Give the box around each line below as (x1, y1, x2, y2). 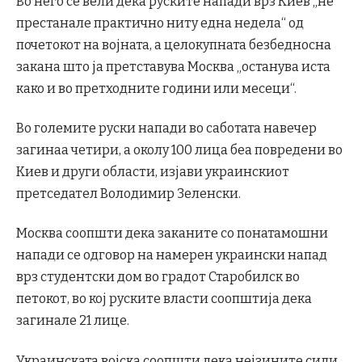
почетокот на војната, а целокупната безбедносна (16, 36, 331, 53)
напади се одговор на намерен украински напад (16, 247, 327, 263)
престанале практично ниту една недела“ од (16, 15, 304, 31)
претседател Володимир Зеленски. (16, 186, 241, 202)
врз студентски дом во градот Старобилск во (16, 269, 300, 285)
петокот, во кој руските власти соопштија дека (16, 291, 312, 307)
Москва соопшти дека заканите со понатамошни (16, 225, 328, 242)
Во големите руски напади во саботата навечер (16, 120, 317, 137)
